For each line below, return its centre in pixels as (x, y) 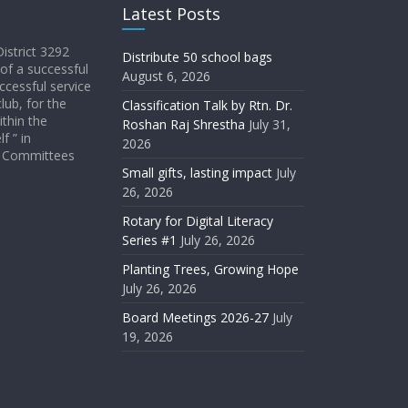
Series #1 (149, 240)
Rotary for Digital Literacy (198, 221)
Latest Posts (171, 14)
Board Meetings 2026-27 (195, 317)
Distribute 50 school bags (197, 57)
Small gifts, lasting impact (197, 173)
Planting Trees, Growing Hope (210, 269)
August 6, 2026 (166, 76)
